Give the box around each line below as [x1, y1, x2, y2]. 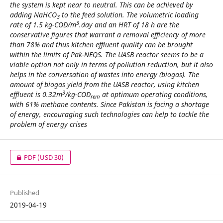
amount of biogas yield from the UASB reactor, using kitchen [9, 79, 199, 89]
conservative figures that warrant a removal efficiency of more [9, 29, 206, 39]
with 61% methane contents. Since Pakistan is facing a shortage [9, 99, 209, 109]
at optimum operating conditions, [100, 89, 208, 99]
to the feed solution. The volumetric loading [59, 9, 199, 19]
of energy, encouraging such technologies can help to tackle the [9, 109, 209, 119]
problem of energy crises [9, 119, 87, 129]
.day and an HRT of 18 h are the [79, 19, 179, 29]
